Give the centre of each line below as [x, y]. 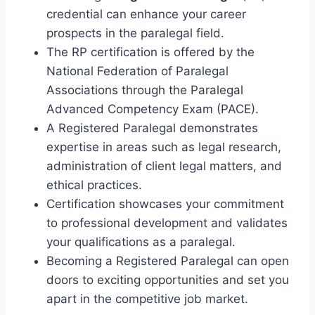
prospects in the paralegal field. [135, 33]
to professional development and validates [167, 223]
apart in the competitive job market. [147, 298]
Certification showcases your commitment [165, 204]
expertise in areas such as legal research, [164, 147]
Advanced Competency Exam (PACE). [153, 109]
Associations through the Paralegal [145, 90]
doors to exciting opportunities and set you [168, 279]
